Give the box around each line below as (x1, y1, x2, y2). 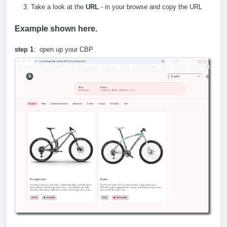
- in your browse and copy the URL (99, 3, 202, 11)
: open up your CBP (33, 46, 93, 53)
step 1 (15, 46, 33, 53)
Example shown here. (15, 24, 97, 33)
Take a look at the (31, 3, 86, 11)
